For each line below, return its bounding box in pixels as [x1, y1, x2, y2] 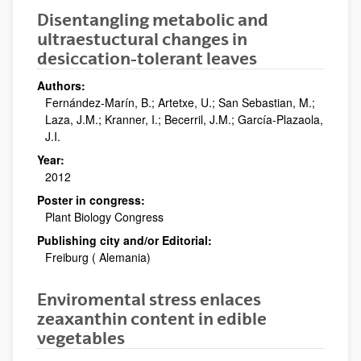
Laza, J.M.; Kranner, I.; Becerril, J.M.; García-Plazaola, [45, 110, 323, 127]
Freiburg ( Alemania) [45, 248, 151, 265]
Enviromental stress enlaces [37, 288, 261, 309]
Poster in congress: [37, 191, 145, 208]
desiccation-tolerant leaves [37, 48, 257, 68]
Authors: [37, 77, 85, 93]
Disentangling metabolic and [37, 9, 268, 30]
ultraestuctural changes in [37, 28, 247, 49]
